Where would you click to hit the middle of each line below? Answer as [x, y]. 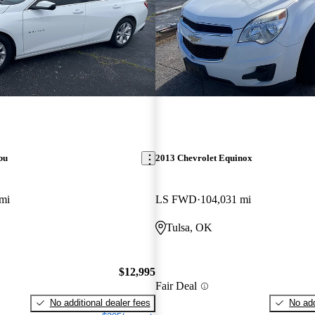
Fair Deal [176, 286]
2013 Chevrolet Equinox [204, 158]
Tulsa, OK [189, 228]
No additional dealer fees [100, 302]
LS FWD [176, 200]
